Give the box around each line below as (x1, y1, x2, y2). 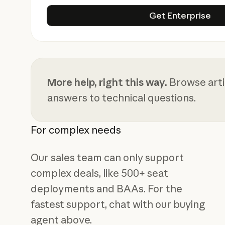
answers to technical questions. (47, 91, 196, 104)
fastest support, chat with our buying (31, 197, 205, 210)
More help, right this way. (47, 76, 167, 89)
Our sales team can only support (31, 151, 184, 164)
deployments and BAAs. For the (31, 182, 183, 195)
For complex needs (31, 123, 122, 136)
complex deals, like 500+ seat (31, 166, 169, 179)
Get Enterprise (149, 10, 211, 21)
